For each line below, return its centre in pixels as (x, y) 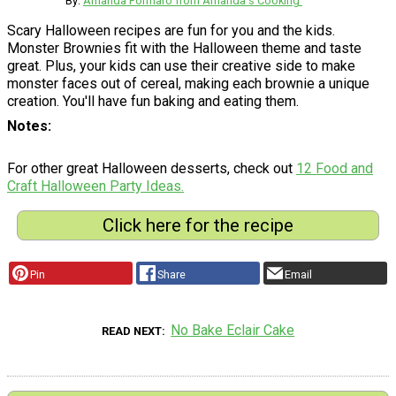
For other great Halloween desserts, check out (152, 168)
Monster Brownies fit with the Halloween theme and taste (184, 48)
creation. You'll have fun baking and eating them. (153, 101)
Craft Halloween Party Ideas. (95, 186)
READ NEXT (131, 331)
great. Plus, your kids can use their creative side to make (181, 65)
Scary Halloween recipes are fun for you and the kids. (171, 30)
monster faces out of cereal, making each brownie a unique (188, 83)
